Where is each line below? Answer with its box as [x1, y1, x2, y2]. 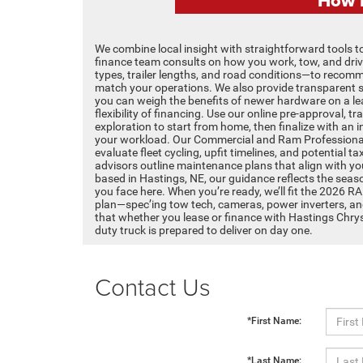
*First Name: [247, 314, 301, 327]
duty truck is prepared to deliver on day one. [95, 223, 313, 237]
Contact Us [95, 269, 211, 303]
